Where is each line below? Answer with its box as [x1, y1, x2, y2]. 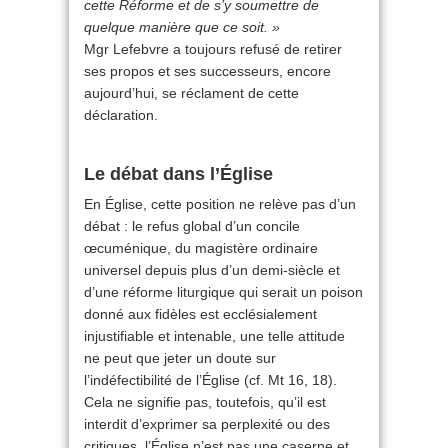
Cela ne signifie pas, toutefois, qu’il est [84, 394, 326, 411]
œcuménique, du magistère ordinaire [84, 240, 318, 257]
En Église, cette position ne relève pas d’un [84, 196, 356, 213]
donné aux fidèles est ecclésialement [84, 306, 317, 323]
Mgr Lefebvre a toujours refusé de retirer [84, 41, 342, 58]
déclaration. [84, 107, 158, 124]
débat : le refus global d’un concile [84, 218, 300, 235]
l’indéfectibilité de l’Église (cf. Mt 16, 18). [84, 372, 337, 389]
